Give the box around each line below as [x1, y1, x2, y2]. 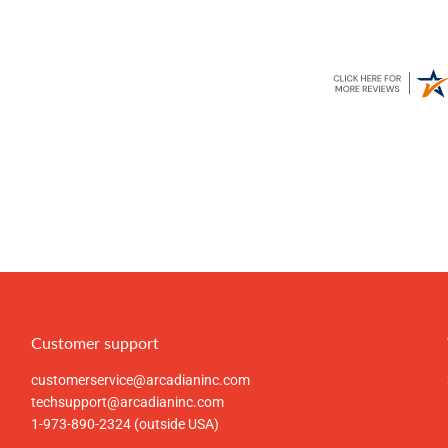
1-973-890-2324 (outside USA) [30, 416, 219, 433]
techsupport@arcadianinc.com [30, 394, 224, 411]
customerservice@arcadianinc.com [30, 372, 250, 389]
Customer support [30, 333, 159, 353]
